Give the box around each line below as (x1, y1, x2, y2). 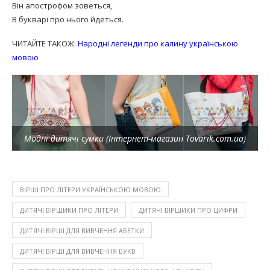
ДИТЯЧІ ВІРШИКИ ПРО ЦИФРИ (139, 206, 237, 215)
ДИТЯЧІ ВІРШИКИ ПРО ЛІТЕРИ (20, 206, 118, 215)
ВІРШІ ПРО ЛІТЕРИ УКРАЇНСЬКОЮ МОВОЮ (20, 185, 161, 195)
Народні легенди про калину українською (78, 38, 238, 49)
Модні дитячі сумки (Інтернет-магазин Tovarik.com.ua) (24, 133, 246, 145)
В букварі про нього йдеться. (12, 14, 124, 25)
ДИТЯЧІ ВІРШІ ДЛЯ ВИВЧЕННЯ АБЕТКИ (20, 226, 144, 236)
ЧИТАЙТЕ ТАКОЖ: (12, 38, 78, 49)
